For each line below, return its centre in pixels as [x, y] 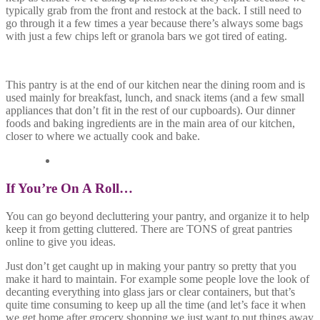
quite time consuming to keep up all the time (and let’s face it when [156, 304]
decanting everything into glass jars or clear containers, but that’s [150, 291]
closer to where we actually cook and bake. [103, 136]
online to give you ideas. [61, 241]
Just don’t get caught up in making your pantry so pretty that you [151, 266]
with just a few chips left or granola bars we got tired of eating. [146, 36]
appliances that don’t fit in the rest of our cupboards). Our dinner [150, 111]
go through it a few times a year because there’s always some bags [154, 24]
